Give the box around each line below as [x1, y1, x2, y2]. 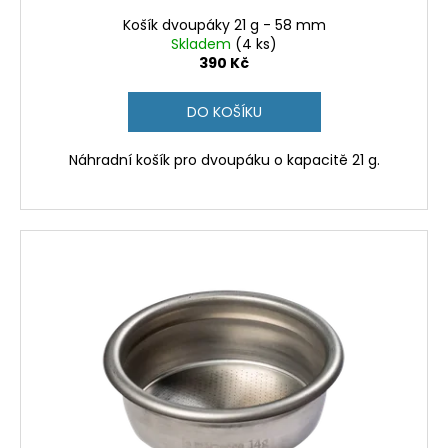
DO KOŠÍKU [186, 101, 262, 122]
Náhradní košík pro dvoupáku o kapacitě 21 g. [68, 149, 380, 170]
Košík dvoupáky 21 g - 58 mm [122, 14, 326, 35]
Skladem [171, 33, 235, 54]
